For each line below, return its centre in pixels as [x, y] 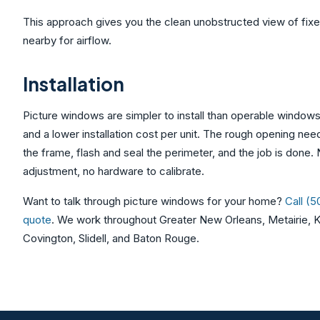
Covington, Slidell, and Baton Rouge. [111, 238]
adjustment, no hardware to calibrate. [114, 171]
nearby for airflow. [67, 40]
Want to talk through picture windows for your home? [154, 201]
